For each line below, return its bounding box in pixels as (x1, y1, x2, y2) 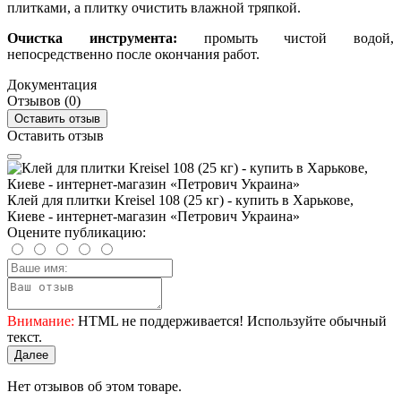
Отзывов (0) (7, 93, 81, 109)
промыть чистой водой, (176, 30, 394, 47)
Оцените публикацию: (7, 225, 146, 241)
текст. (7, 329, 42, 346)
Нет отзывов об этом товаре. (7, 379, 182, 395)
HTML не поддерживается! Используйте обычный (74, 313, 387, 329)
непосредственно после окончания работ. (7, 47, 260, 63)
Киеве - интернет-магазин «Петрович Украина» (7, 209, 300, 225)
